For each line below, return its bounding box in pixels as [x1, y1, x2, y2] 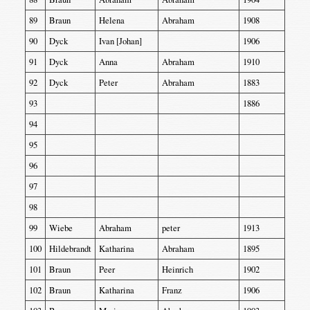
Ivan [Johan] [98, 35, 142, 48]
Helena [98, 14, 125, 27]
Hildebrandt [48, 242, 91, 255]
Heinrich [161, 263, 193, 276]
